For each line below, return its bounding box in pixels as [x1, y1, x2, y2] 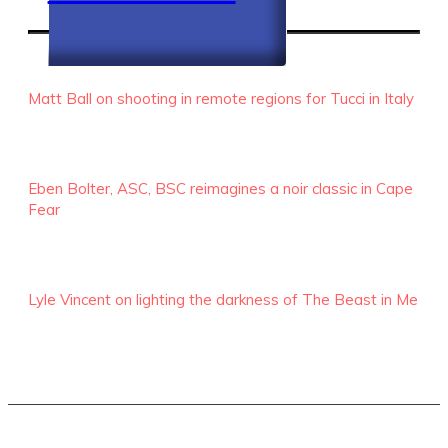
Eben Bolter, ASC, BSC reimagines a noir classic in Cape [28, 179, 413, 198]
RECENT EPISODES [28, 49, 190, 72]
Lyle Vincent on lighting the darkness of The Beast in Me [28, 290, 418, 309]
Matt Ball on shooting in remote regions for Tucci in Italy [28, 89, 414, 108]
